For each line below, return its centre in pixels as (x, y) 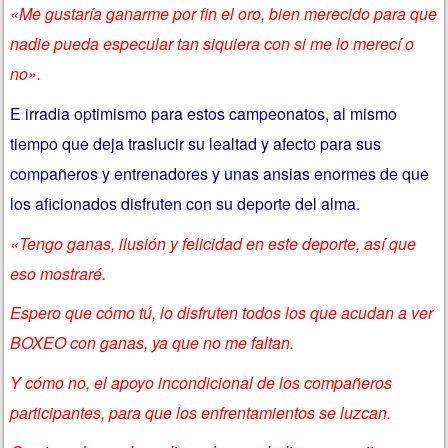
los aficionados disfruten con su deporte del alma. (185, 204)
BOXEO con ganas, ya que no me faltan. (152, 343)
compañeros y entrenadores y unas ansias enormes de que (220, 174)
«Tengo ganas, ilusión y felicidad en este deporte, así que (213, 243)
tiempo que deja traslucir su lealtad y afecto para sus (196, 144)
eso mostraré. (58, 273)
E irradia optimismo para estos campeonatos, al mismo (204, 114)
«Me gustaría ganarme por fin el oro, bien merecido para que (224, 14)
